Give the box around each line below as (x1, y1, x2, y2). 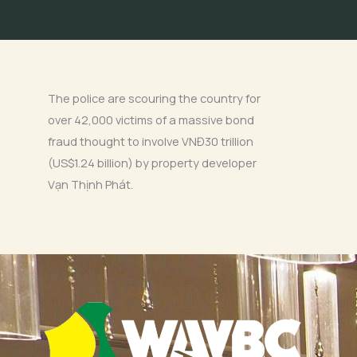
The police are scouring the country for (48, 89, 261, 106)
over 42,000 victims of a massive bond (48, 111, 254, 127)
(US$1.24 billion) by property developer (48, 154, 257, 171)
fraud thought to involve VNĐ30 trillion (48, 132, 253, 149)
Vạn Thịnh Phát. (48, 175, 133, 192)
